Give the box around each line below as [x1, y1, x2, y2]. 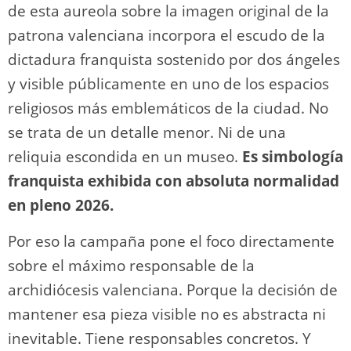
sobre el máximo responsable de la [8, 255, 255, 276]
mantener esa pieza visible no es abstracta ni [8, 303, 326, 324]
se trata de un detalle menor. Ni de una [8, 121, 286, 143]
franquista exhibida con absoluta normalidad [8, 170, 339, 191]
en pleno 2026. [8, 194, 114, 215]
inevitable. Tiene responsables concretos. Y [8, 327, 311, 349]
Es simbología [242, 146, 343, 167]
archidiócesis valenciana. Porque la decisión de [8, 279, 338, 300]
